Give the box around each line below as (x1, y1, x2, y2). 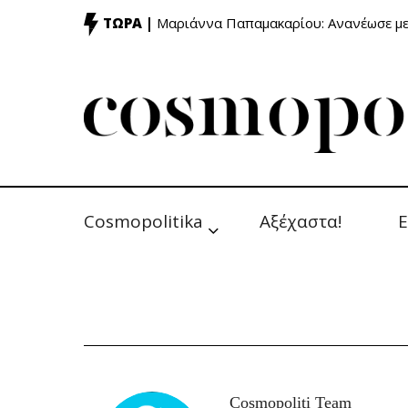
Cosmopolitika (84, 209, 203, 233)
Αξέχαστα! (260, 209, 342, 233)
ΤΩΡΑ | (103, 14, 153, 33)
